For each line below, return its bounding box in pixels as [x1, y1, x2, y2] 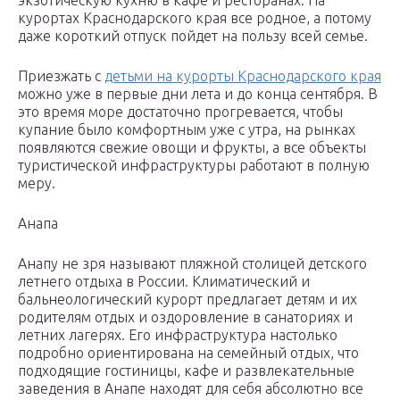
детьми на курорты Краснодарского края [104, 68, 381, 85]
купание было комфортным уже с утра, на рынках [18, 121, 355, 138]
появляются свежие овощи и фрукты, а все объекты [18, 139, 366, 156]
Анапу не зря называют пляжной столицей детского [18, 255, 367, 272]
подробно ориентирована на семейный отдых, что [18, 345, 359, 362]
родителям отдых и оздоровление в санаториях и [18, 309, 353, 326]
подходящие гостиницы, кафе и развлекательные [18, 362, 354, 379]
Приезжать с [18, 68, 104, 85]
